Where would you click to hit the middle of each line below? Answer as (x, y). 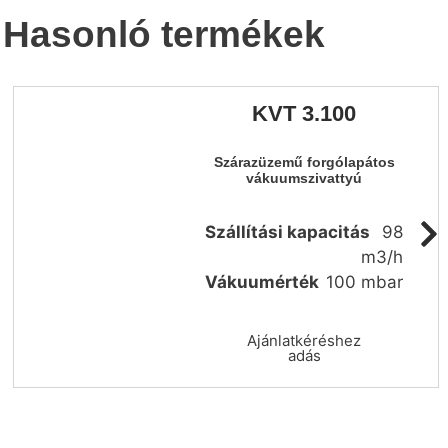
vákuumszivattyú (304, 179)
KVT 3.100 (304, 114)
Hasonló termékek (164, 33)
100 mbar (364, 282)
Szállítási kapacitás (288, 232)
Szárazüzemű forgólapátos (304, 163)
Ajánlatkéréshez (304, 341)
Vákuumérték (262, 282)
